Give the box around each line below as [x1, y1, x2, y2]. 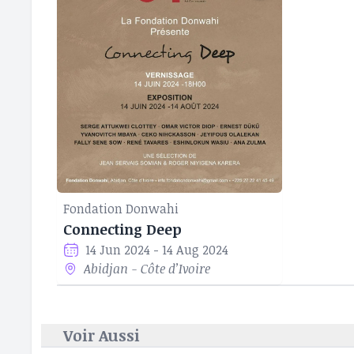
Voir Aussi [63, 324, 140, 346]
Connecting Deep [63, 220, 182, 239]
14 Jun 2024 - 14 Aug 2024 [85, 241, 228, 258]
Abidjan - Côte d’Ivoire [84, 260, 211, 277]
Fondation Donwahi [63, 200, 179, 217]
